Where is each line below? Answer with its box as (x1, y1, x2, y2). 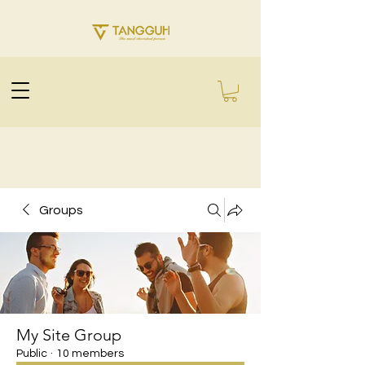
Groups (39, 204, 83, 217)
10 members (56, 348, 124, 359)
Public (16, 348, 47, 359)
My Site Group (16, 325, 121, 345)
